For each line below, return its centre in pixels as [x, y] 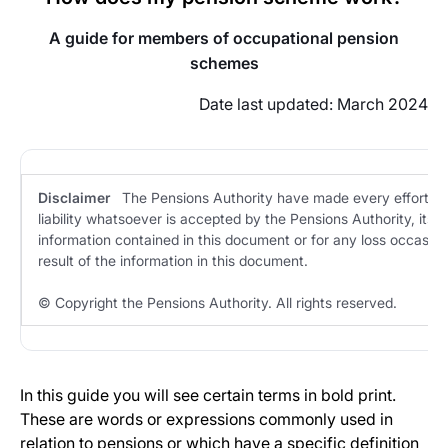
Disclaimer [74, 197]
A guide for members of [139, 38]
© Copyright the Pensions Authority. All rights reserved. [217, 302]
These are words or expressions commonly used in [206, 419]
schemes [224, 63]
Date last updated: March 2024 [313, 104]
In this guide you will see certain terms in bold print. [208, 395]
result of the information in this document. [177, 260]
